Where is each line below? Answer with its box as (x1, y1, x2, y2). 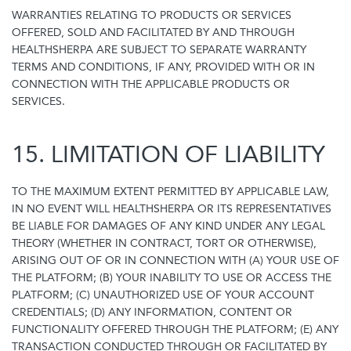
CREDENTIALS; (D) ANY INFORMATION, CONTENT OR (12, 306, 292, 319)
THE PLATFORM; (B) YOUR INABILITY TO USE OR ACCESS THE (12, 271, 331, 284)
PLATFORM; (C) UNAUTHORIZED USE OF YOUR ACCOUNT (12, 288, 314, 302)
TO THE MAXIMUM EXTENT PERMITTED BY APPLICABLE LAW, (12, 185, 329, 198)
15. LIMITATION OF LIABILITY (12, 140, 325, 168)
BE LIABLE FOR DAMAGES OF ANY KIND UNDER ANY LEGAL (12, 219, 325, 233)
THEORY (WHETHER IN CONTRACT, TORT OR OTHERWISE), (12, 237, 317, 250)
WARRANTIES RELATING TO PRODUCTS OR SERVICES (12, 9, 291, 22)
